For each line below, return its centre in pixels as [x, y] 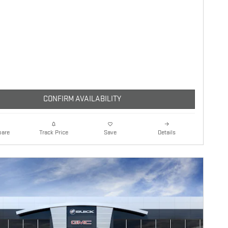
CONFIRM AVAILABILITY [82, 99]
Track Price [54, 133]
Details [167, 132]
